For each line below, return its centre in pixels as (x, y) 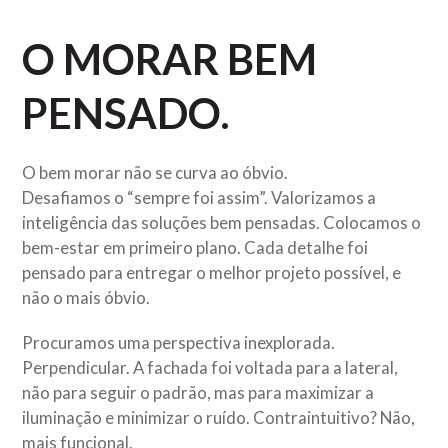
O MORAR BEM (170, 59)
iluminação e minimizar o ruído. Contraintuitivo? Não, (219, 417)
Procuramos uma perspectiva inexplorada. (179, 342)
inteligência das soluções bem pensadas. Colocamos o (222, 222)
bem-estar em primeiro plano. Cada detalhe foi (195, 247)
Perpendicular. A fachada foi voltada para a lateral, (210, 367)
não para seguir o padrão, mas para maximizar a (198, 392)
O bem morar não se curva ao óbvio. (155, 172)
